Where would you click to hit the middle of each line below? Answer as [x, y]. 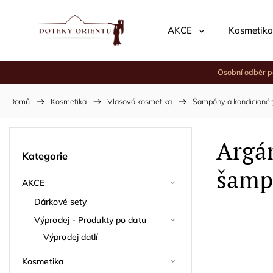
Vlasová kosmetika [140, 101]
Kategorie [45, 156]
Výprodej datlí [71, 237]
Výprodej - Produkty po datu [90, 220]
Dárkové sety [61, 201]
